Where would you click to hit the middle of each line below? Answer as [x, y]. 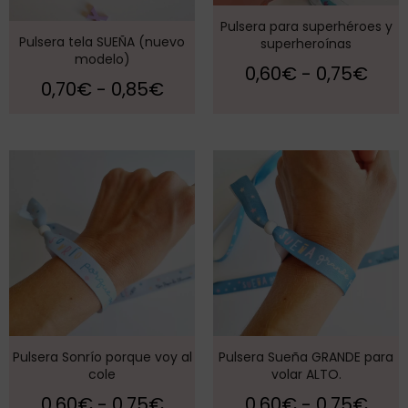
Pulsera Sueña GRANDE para [306, 357]
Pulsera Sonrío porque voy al [102, 357]
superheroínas [306, 44]
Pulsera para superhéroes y [306, 27]
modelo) [102, 60]
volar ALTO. [306, 375]
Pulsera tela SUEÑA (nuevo [102, 42]
